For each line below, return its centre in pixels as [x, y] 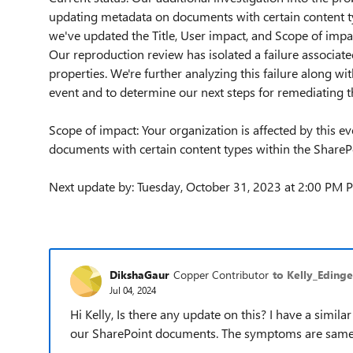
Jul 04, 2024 [133, 290]
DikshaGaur [139, 274]
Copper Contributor [221, 274]
